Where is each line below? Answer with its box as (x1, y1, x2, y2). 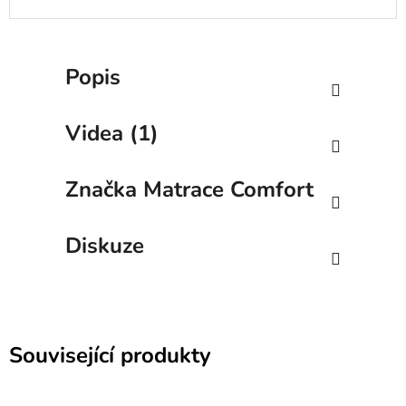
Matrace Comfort (137, 174, 314, 204)
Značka (65, 174, 137, 204)
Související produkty (9, 340, 211, 370)
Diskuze (65, 230, 144, 260)
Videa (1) (65, 118, 159, 148)
